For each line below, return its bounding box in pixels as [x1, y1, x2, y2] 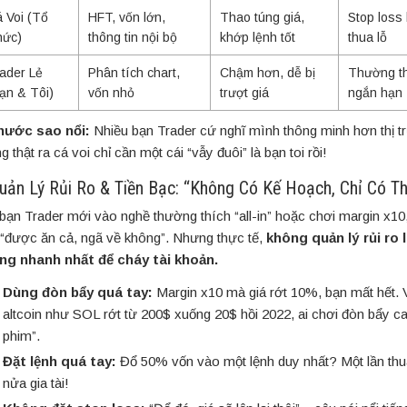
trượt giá [219, 85, 269, 101]
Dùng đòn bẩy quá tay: [3, 284, 153, 301]
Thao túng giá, [219, 10, 304, 25]
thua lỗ [347, 30, 387, 45]
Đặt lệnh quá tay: [3, 353, 116, 370]
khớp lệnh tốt [219, 30, 295, 45]
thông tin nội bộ [87, 30, 177, 45]
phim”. [3, 328, 40, 344]
